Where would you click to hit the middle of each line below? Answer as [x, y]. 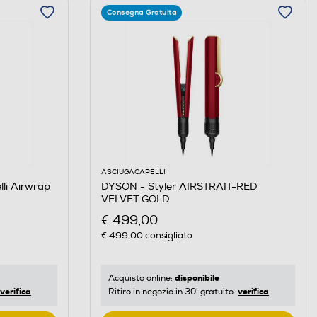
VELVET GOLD [135, 199]
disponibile [197, 278]
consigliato [167, 236]
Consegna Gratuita [142, 12]
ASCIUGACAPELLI [133, 172]
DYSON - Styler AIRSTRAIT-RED [179, 186]
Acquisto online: [141, 279]
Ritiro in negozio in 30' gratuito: [173, 292]
